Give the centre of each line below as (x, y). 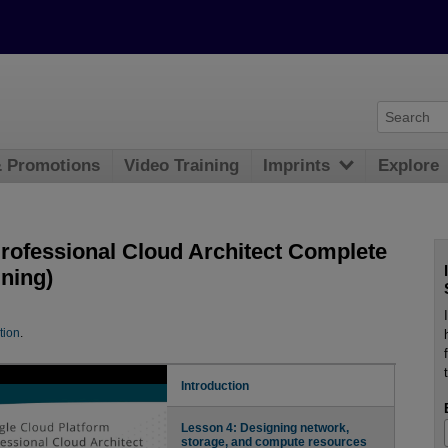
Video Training (182, 166)
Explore (409, 166)
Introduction (215, 385)
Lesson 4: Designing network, (265, 428)
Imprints (297, 166)
